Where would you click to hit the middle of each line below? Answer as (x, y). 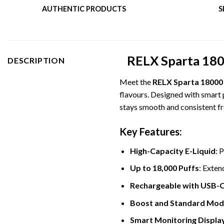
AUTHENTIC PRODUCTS (84, 8)
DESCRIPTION (36, 60)
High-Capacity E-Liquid (172, 150)
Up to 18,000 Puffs (164, 168)
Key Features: (151, 131)
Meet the (136, 81)
